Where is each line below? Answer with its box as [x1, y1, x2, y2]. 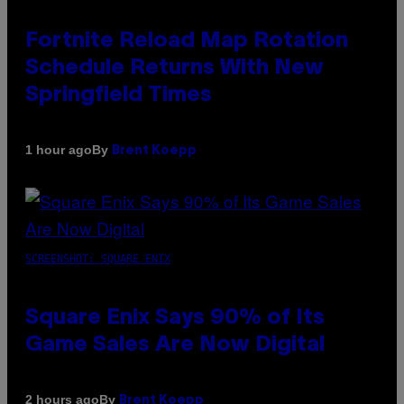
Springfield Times [25, 85, 212, 106]
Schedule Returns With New [25, 58, 324, 78]
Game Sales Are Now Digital [25, 335, 325, 355]
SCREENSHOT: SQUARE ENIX [25, 252, 170, 265]
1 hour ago [25, 142, 92, 158]
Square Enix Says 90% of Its [25, 308, 325, 328]
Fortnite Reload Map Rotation [25, 31, 348, 51]
